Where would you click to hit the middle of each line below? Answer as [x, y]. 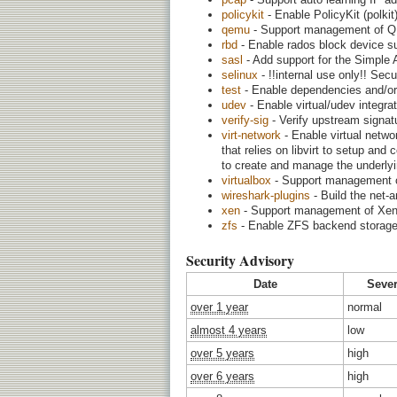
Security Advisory [240, 260]
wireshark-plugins [266, 195]
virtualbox [246, 180]
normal [365, 307]
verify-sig [245, 120]
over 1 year [219, 307]
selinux [240, 74]
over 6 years [222, 376]
